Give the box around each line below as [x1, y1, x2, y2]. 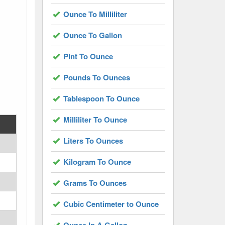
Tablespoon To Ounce [63, 93, 140, 104]
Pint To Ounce [63, 51, 113, 62]
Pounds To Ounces [63, 72, 130, 83]
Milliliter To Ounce [63, 114, 127, 125]
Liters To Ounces [63, 135, 123, 146]
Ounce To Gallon [63, 30, 122, 41]
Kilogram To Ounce [63, 156, 131, 167]
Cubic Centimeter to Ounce [63, 198, 159, 209]
